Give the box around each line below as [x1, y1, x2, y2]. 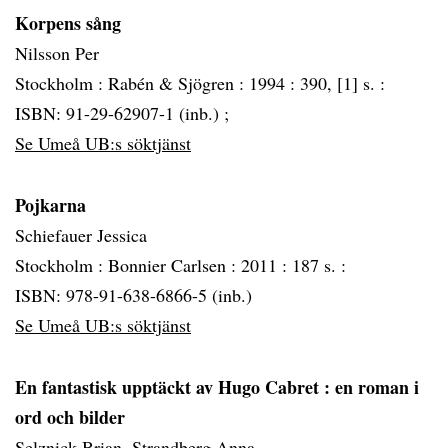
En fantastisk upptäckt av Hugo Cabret [15, 374, 324, 400]
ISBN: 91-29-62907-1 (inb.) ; [15, 101, 229, 125]
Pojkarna [15, 192, 86, 218]
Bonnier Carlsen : [108, 253, 241, 277]
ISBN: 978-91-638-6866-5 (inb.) [15, 283, 252, 307]
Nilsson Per [15, 41, 99, 65]
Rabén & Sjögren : [108, 71, 249, 95]
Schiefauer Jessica [15, 223, 147, 247]
